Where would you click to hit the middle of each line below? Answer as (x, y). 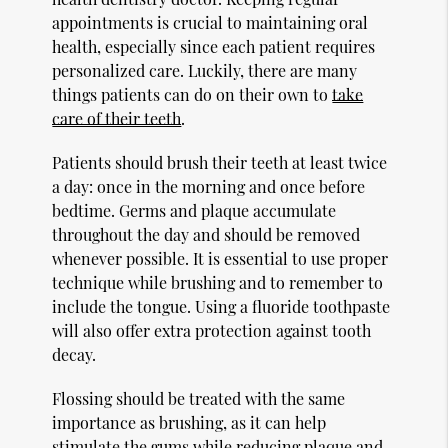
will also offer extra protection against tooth (212, 330)
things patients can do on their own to (192, 94)
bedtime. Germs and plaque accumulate (194, 210)
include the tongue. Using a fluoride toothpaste (221, 306)
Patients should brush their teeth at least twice (220, 162)
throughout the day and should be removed (206, 234)
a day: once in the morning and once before (209, 186)
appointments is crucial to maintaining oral (210, 22)
